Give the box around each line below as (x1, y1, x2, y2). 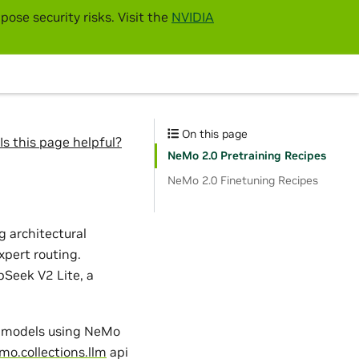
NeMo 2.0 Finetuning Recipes (167, 173, 318, 188)
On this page (179, 127, 248, 141)
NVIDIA (171, 9, 214, 25)
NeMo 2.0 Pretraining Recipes (167, 148, 326, 163)
